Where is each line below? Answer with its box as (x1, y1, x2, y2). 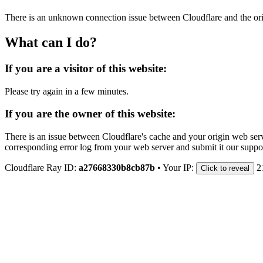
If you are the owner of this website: (5, 107, 176, 120)
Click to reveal (201, 163, 249, 173)
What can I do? (5, 34, 97, 50)
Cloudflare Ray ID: (5, 162, 79, 173)
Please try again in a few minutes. (5, 86, 129, 96)
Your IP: (163, 162, 196, 173)
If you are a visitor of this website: (5, 62, 167, 75)
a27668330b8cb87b (79, 162, 155, 173)
